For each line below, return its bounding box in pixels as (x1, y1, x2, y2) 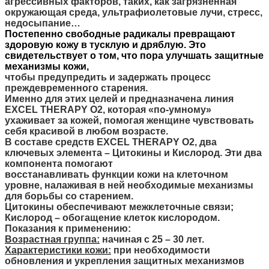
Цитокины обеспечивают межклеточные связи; (5, 201, 234, 212)
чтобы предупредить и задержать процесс (5, 71, 211, 82)
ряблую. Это (147, 39, 206, 50)
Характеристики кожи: (5, 244, 111, 255)
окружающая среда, (5, 7, 100, 17)
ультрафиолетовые (102, 7, 198, 17)
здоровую (5, 39, 53, 50)
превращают (174, 28, 235, 39)
